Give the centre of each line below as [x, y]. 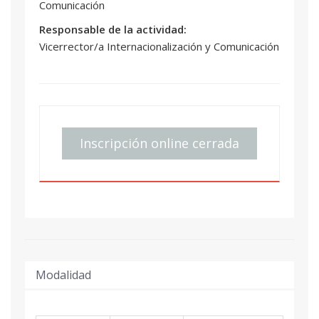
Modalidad [63, 274]
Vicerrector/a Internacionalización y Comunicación [159, 46]
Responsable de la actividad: [113, 29]
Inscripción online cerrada [159, 143]
